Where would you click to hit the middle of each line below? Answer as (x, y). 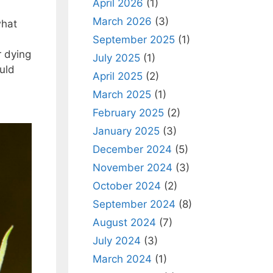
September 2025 (134, 40)
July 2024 (117, 241)
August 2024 (124, 222)
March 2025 (122, 94)
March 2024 (122, 259)
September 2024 (134, 204)
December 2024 (132, 149)
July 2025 (116, 58)
